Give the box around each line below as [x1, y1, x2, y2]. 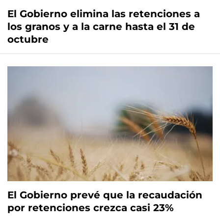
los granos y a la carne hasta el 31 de [7, 21, 195, 33]
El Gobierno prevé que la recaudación [7, 189, 202, 201]
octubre [7, 33, 49, 46]
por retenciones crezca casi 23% [7, 202, 174, 214]
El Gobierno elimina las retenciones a [7, 8, 200, 20]
